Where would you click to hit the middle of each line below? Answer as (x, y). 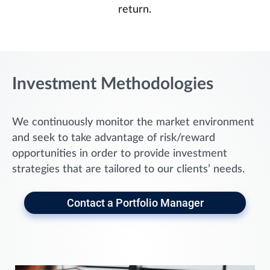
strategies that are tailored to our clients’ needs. (128, 170)
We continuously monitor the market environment (133, 123)
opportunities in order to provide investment (120, 154)
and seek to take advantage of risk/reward (114, 138)
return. (135, 10)
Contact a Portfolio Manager (135, 203)
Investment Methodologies (113, 84)
